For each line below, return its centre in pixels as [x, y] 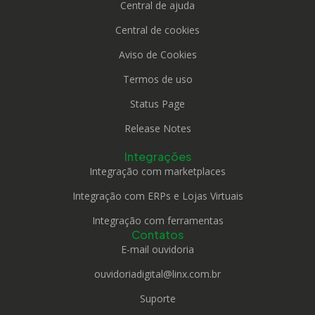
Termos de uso [157, 79]
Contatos [157, 235]
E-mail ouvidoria [157, 250]
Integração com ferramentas [157, 221]
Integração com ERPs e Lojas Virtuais [157, 196]
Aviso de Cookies [157, 55]
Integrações [157, 157]
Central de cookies [157, 30]
